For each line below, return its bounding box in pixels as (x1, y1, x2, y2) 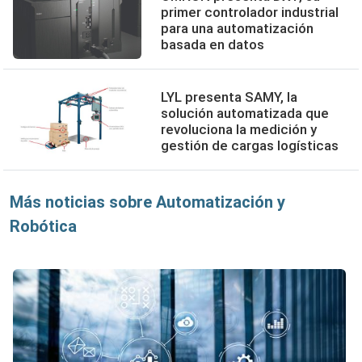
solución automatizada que (161, 105, 330, 121)
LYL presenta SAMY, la (161, 89, 298, 105)
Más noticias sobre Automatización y (10, 192, 285, 212)
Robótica (10, 217, 77, 236)
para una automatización (161, 20, 314, 36)
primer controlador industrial (161, 4, 339, 20)
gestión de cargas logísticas (161, 137, 339, 154)
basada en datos (161, 36, 265, 53)
